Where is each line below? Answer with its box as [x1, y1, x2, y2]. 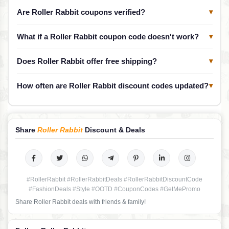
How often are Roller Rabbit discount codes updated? [16, 81, 209, 90]
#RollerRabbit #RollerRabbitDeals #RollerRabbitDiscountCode [27, 176, 202, 184]
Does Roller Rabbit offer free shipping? [16, 56, 157, 65]
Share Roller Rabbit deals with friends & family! [15, 198, 146, 206]
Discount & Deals [83, 126, 145, 134]
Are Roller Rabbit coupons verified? [16, 7, 145, 16]
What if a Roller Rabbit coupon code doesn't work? [16, 32, 199, 41]
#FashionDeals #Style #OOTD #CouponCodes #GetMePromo [29, 186, 200, 193]
